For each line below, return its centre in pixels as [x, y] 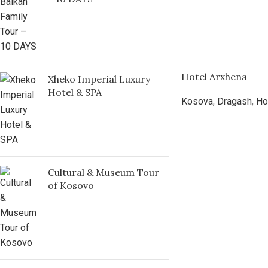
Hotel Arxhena [214, 77]
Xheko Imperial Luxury [99, 79]
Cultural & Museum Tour [103, 172]
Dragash [234, 101]
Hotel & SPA [75, 92]
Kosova [197, 101]
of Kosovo [71, 185]
